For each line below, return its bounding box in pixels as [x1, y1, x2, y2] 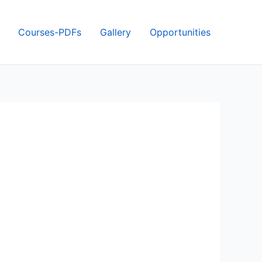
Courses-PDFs [18, 26, 81, 38]
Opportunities [150, 26, 211, 38]
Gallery [100, 26, 131, 38]
